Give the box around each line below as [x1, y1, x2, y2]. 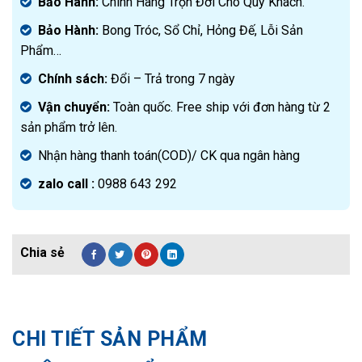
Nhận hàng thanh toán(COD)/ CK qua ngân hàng [38, 147, 300, 163]
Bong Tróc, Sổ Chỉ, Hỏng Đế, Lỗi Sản [99, 22, 303, 38]
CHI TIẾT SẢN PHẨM [12, 326, 208, 351]
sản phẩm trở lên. [20, 119, 117, 135]
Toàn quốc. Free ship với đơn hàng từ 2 [113, 99, 330, 115]
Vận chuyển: [38, 99, 113, 115]
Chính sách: [38, 70, 107, 86]
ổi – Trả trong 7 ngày [120, 70, 235, 86]
